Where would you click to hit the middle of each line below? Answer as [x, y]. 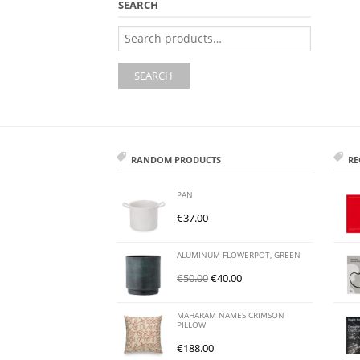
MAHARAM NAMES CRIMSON [231, 315]
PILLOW [192, 325]
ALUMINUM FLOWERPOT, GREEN [239, 255]
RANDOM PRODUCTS [176, 159]
